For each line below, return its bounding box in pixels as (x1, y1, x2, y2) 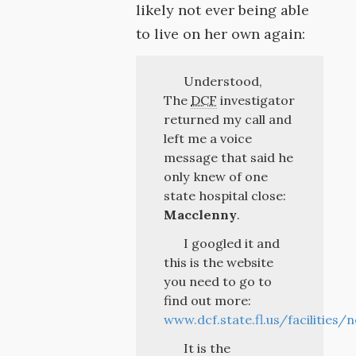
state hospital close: (164, 188, 287, 203)
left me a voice (164, 130, 253, 146)
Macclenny (164, 207, 238, 222)
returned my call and (164, 111, 292, 127)
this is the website (164, 254, 274, 270)
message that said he (164, 149, 294, 165)
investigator (217, 92, 296, 108)
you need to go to (164, 273, 273, 289)
